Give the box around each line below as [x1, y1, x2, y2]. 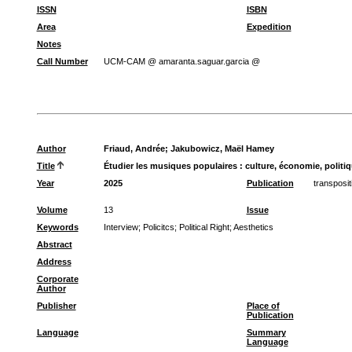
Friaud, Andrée [103, 144, 165, 153]
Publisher [36, 301, 76, 310]
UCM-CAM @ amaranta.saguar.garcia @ [103, 57, 260, 66]
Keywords [36, 222, 79, 232]
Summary [246, 328, 286, 337]
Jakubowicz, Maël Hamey [170, 144, 274, 153]
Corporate [36, 274, 79, 284]
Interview [103, 222, 138, 232]
